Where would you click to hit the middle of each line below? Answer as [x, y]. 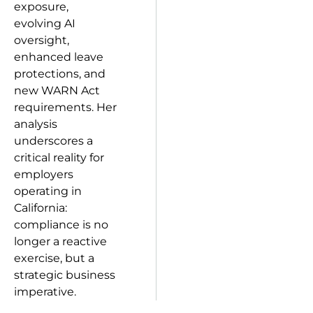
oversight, [42, 40]
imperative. [45, 292]
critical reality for [59, 158]
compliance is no [61, 225]
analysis [36, 124]
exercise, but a [54, 258]
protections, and [60, 74]
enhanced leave [59, 57]
